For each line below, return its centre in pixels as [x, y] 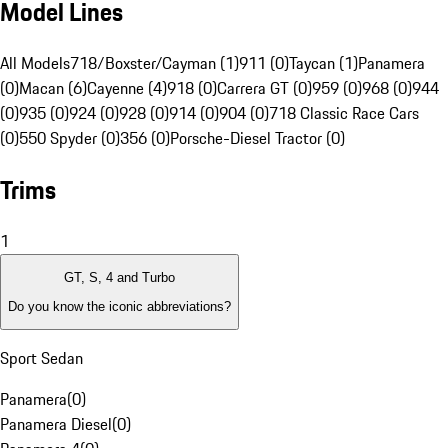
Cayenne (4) [127, 88]
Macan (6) [53, 88]
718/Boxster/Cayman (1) [154, 63]
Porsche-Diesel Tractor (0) [257, 138]
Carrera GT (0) [264, 88]
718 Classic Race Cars [344, 113]
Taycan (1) [323, 63]
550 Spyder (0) [69, 138]
